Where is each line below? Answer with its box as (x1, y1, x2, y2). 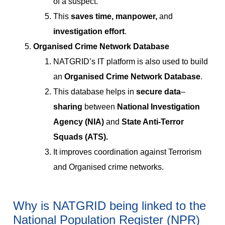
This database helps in (53, 87, 136, 96)
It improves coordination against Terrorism (53, 148, 201, 157)
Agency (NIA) (53, 118, 106, 127)
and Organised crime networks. (53, 163, 164, 172)
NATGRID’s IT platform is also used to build (53, 57, 208, 66)
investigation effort (53, 27, 125, 36)
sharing (53, 102, 82, 111)
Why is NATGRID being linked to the (13, 199, 206, 213)
